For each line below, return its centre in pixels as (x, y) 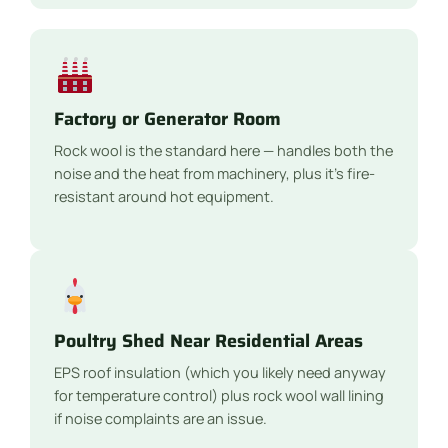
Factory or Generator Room (167, 118)
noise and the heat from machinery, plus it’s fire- (214, 173)
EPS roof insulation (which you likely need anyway (220, 372)
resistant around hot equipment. (164, 196)
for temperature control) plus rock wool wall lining (219, 395)
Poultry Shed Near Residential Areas (208, 340)
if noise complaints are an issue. (160, 418)
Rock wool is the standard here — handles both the (223, 150)
